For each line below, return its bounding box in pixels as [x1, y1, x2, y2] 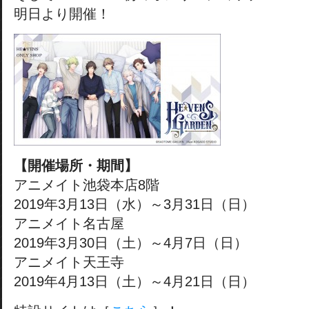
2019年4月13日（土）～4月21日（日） [14, 274, 255, 289]
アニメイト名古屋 [14, 216, 124, 231]
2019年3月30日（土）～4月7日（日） [14, 235, 248, 250]
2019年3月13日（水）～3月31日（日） [14, 197, 255, 212]
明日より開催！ [14, 6, 110, 21]
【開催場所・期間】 [14, 158, 138, 173]
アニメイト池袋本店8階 [14, 177, 159, 192]
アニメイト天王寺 [14, 255, 124, 270]
